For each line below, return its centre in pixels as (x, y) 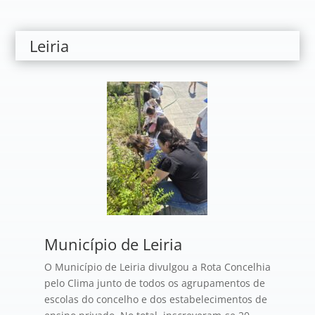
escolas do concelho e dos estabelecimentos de (155, 299)
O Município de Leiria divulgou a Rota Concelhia (157, 267)
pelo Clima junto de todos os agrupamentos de (154, 283)
